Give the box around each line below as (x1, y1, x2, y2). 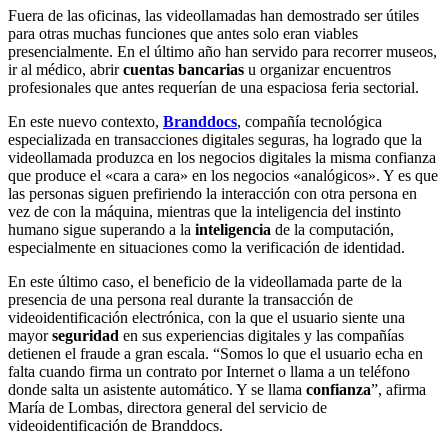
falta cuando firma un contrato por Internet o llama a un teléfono (8, 362, 410, 380)
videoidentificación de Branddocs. (8, 416, 223, 434)
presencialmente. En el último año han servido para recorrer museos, (8, 42, 437, 60)
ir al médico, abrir (8, 60, 123, 78)
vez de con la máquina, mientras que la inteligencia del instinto (8, 202, 401, 220)
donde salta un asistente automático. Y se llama (8, 380, 306, 398)
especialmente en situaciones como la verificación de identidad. (8, 238, 405, 256)
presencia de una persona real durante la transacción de (8, 290, 353, 308)
